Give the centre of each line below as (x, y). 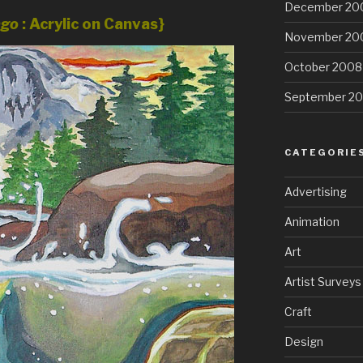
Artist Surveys (322, 282)
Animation (312, 222)
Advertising (315, 192)
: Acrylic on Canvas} (92, 24)
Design (303, 342)
